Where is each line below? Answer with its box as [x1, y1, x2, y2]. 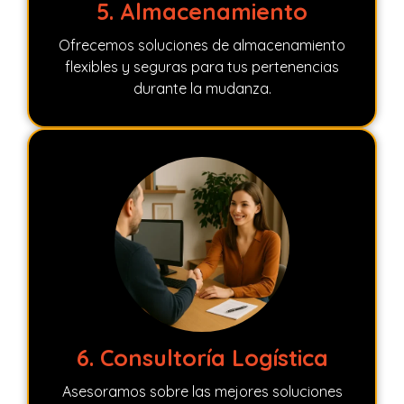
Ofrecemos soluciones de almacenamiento [59, 35, 345, 54]
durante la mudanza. [133, 78, 271, 97]
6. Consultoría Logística [76, 343, 328, 372]
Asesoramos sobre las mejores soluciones [61, 381, 343, 400]
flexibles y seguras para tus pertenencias [65, 57, 339, 76]
